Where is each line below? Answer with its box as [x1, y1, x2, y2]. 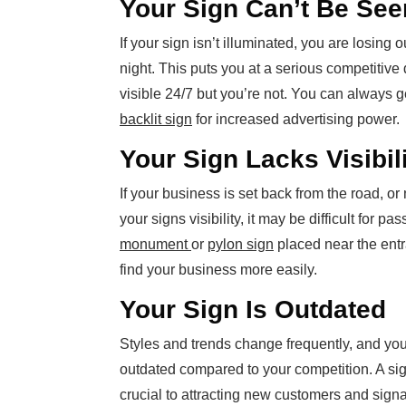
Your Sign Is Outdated [120, 295, 386, 324]
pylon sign [208, 237, 274, 253]
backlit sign [120, 111, 192, 128]
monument [120, 237, 191, 253]
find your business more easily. [120, 262, 317, 278]
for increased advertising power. [192, 111, 400, 128]
